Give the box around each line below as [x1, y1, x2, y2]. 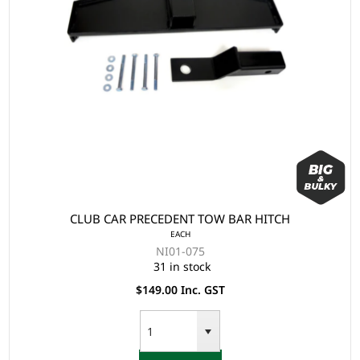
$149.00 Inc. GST [135, 281, 225, 297]
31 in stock [153, 258, 211, 274]
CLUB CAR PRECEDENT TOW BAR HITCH [70, 210, 290, 227]
